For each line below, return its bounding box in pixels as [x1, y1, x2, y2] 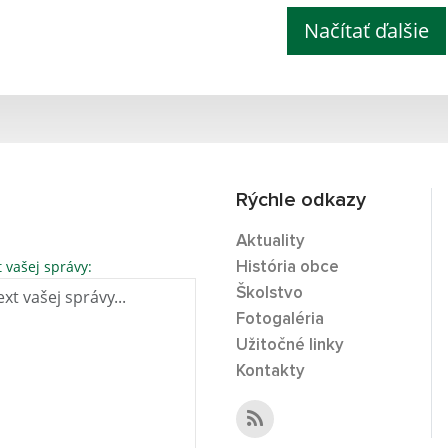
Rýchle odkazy [236, 189, 366, 210]
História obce [236, 258, 339, 276]
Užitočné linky [236, 336, 344, 354]
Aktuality [236, 232, 305, 250]
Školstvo [236, 284, 303, 302]
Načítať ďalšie [304, 16, 429, 44]
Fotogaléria [236, 310, 324, 328]
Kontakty [236, 362, 305, 380]
